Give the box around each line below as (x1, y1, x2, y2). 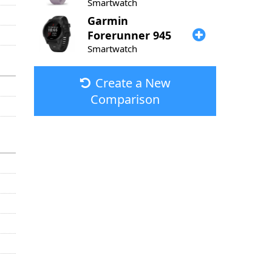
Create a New (95, 75, 171, 91)
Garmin (87, 13, 128, 28)
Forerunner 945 (87, 28, 171, 42)
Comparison (90, 91, 160, 107)
